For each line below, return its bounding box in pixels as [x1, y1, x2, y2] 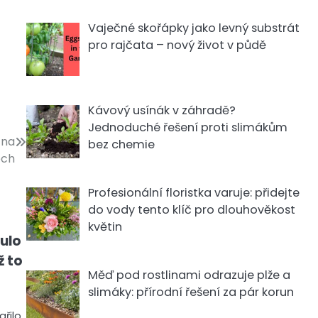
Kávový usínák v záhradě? [87, 102, 236, 119]
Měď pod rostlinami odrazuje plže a [87, 266, 290, 283]
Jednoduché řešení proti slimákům [87, 119, 287, 136]
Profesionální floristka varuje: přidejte [87, 184, 300, 201]
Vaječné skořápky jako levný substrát [87, 19, 300, 36]
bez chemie [87, 136, 155, 153]
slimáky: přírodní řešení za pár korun [87, 283, 294, 300]
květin [87, 218, 122, 235]
